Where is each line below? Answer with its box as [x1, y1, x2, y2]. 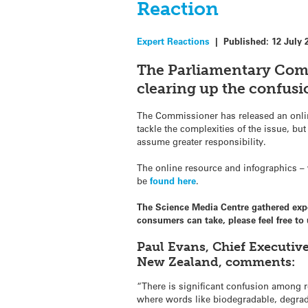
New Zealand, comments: [137, 254, 296, 270]
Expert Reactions [137, 35, 210, 47]
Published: [223, 35, 272, 47]
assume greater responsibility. [137, 135, 267, 147]
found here [150, 175, 197, 187]
